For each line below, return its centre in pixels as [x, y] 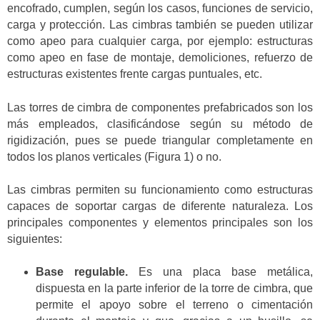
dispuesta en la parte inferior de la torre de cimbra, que [174, 289]
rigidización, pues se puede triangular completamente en [160, 140]
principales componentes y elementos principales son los [160, 223]
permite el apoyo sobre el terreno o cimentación [174, 305]
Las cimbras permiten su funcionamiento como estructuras [160, 190]
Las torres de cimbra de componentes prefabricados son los [160, 107]
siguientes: [35, 239]
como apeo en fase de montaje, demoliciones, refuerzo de [160, 58]
